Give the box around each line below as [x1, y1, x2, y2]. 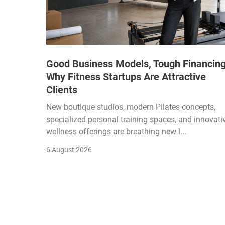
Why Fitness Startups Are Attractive [46, 70, 206, 83]
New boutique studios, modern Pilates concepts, [46, 102, 215, 112]
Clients [46, 83, 77, 96]
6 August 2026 [46, 145, 92, 154]
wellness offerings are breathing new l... [46, 126, 186, 136]
